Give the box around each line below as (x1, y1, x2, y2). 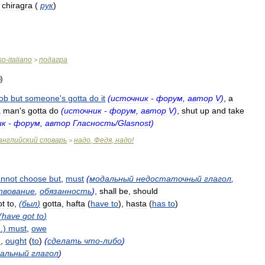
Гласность (73, 118, 115, 128)
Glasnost (118, 118, 151, 128)
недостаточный (136, 174, 202, 183)
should (133, 186, 158, 196)
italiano (8, 56, 32, 64)
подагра (39, 56, 67, 64)
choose (20, 174, 47, 183)
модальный (89, 174, 134, 183)
